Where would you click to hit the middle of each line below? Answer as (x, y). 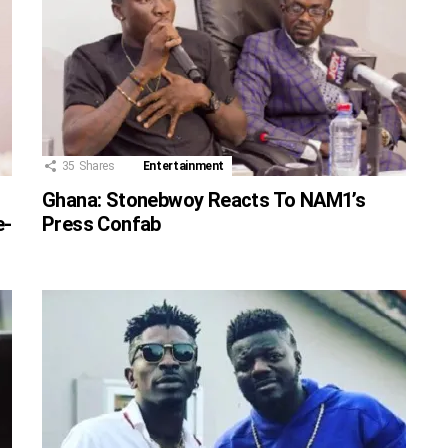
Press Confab (101, 223)
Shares (96, 165)
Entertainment (183, 165)
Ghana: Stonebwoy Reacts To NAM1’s (204, 199)
